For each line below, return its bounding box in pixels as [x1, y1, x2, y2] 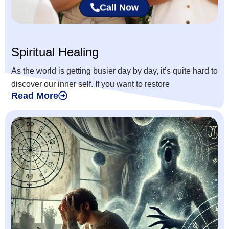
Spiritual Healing [11, 45, 99, 59]
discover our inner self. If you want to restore [11, 80, 170, 89]
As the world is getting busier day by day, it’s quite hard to [11, 66, 218, 76]
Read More [11, 90, 58, 101]
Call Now [100, 4, 139, 14]
